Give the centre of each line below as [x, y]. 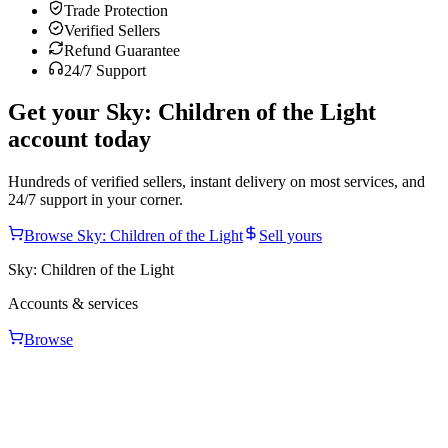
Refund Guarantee [122, 50]
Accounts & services [73, 304]
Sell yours [290, 236]
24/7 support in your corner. [95, 200]
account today [79, 139]
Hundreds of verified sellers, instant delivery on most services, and [216, 182]
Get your [57, 112]
